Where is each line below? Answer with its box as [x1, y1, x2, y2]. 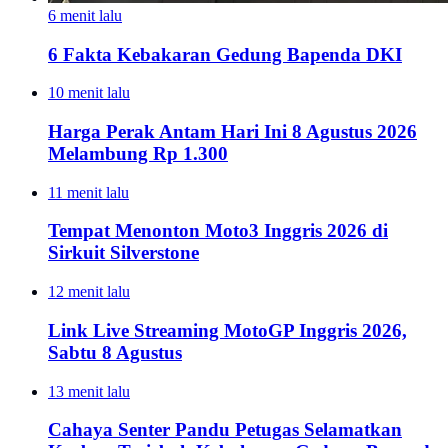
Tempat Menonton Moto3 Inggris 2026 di [48, 220, 388, 242]
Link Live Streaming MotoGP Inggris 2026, [48, 319, 407, 341]
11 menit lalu [48, 183, 129, 201]
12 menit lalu [48, 283, 130, 301]
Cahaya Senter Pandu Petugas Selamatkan [48, 419, 402, 441]
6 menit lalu [48, 6, 122, 24]
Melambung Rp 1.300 [48, 142, 228, 164]
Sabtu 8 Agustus [48, 341, 182, 363]
